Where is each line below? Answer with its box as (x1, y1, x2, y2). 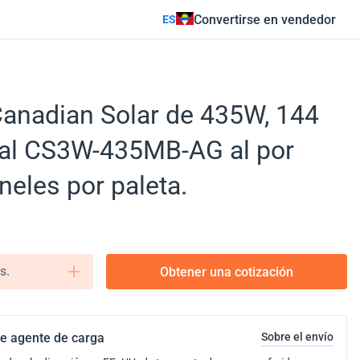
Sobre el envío (261, 330, 333, 343)
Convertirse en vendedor (194, 11, 336, 27)
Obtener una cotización (160, 264, 293, 280)
